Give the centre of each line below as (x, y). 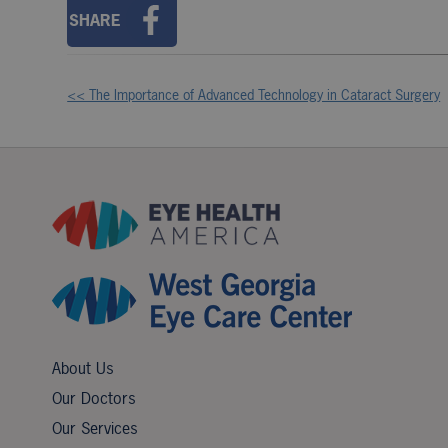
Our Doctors (94, 398)
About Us (83, 368)
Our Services (95, 428)
